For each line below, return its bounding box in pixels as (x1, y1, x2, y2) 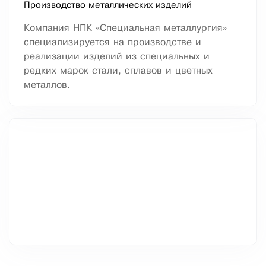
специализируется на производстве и (24, 38, 201, 47)
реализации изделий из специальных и (24, 52, 210, 62)
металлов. (24, 81, 70, 90)
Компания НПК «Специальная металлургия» (24, 24, 227, 33)
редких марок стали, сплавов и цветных (24, 66, 213, 76)
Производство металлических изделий (24, 1, 192, 10)
